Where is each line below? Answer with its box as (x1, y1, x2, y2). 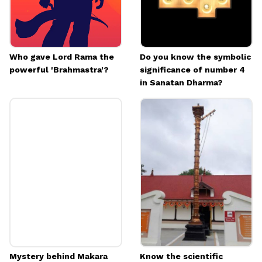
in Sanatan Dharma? (140, 78, 223, 88)
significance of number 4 (140, 65, 245, 75)
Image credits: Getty (9, 2, 80, 11)
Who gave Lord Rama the (9, 52, 114, 62)
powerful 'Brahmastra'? (9, 65, 109, 75)
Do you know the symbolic (140, 52, 251, 62)
